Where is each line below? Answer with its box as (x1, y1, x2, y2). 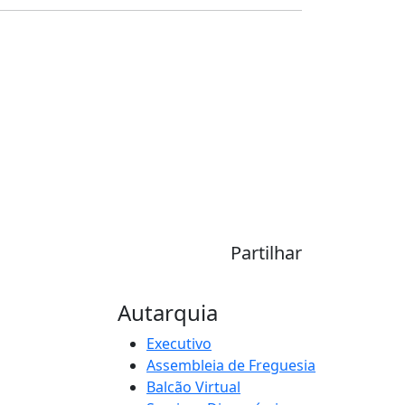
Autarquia (118, 297, 218, 327)
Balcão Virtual (146, 376, 240, 397)
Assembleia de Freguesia (146, 354, 316, 375)
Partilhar (231, 240, 302, 265)
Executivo (146, 333, 212, 353)
